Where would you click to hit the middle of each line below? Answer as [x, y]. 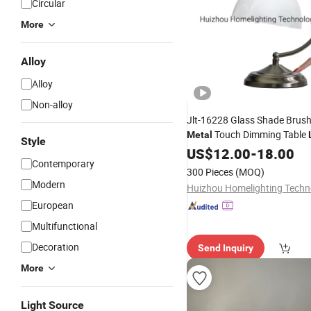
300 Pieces [210, 172]
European [53, 205]
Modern [49, 184]
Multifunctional [65, 226]
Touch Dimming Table [260, 134]
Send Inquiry [226, 248]
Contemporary [63, 163]
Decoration [56, 247]
